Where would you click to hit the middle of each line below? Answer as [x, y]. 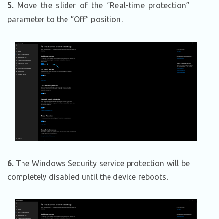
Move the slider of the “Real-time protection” [101, 6]
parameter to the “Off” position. [65, 19]
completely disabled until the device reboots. [88, 177]
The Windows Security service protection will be [101, 163]
